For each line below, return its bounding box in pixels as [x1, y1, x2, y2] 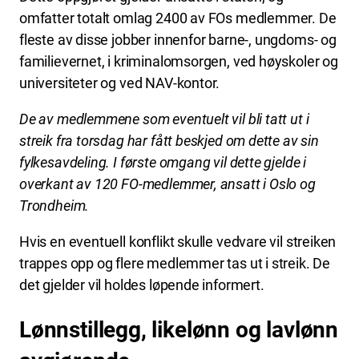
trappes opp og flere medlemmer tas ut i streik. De [19, 254, 331, 272]
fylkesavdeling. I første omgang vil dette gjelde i [19, 153, 307, 171]
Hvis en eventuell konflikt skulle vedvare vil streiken [19, 232, 337, 250]
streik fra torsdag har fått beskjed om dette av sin [19, 131, 319, 149]
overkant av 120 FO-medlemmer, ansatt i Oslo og [19, 175, 316, 192]
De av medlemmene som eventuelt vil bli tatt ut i [19, 110, 309, 127]
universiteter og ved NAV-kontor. [19, 74, 220, 91]
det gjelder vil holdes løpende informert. [19, 276, 264, 293]
